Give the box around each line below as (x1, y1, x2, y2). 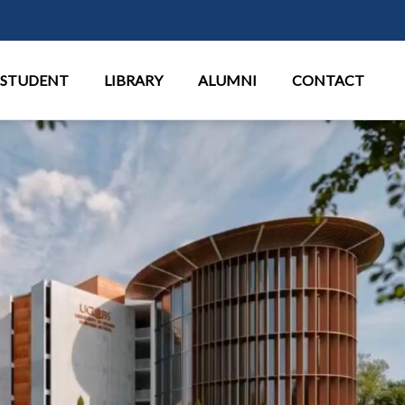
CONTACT (292, 71, 367, 89)
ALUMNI (198, 71, 259, 89)
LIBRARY (104, 71, 165, 89)
